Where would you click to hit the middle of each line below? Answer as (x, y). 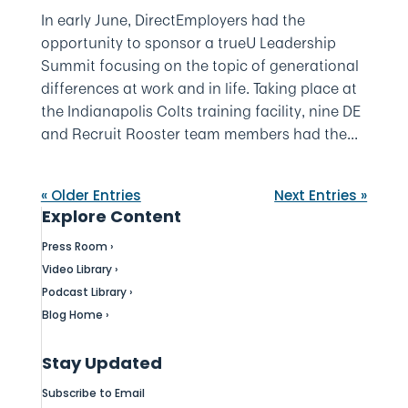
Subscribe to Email (93, 393)
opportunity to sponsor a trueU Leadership (188, 43)
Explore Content (111, 216)
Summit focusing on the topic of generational (199, 66)
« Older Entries (91, 195)
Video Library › (80, 269)
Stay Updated (102, 363)
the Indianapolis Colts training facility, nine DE (200, 111)
